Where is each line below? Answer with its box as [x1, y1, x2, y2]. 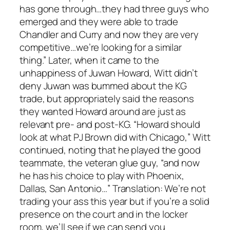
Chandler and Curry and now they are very [20, 27, 199, 41]
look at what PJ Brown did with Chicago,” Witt [20, 130, 210, 144]
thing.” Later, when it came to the [20, 53, 159, 67]
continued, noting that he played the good [20, 143, 201, 157]
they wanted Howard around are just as [20, 104, 186, 118]
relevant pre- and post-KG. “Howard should [20, 117, 200, 131]
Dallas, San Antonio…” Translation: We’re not [20, 181, 206, 195]
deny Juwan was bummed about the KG [20, 79, 187, 92]
